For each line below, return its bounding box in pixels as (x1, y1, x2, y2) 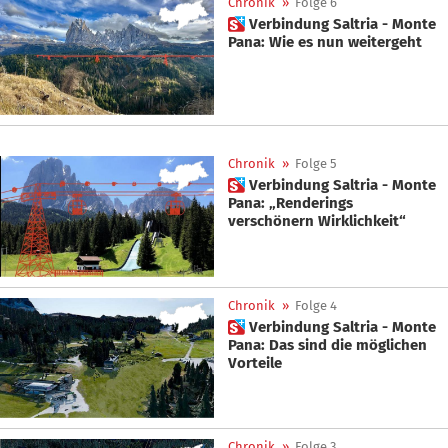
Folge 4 (295, 297, 337, 313)
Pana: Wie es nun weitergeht (228, 32, 422, 51)
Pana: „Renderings (228, 194, 353, 213)
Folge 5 (295, 156, 337, 172)
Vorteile (228, 353, 282, 372)
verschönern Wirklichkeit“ (228, 212, 406, 231)
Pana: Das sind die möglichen (228, 335, 427, 354)
